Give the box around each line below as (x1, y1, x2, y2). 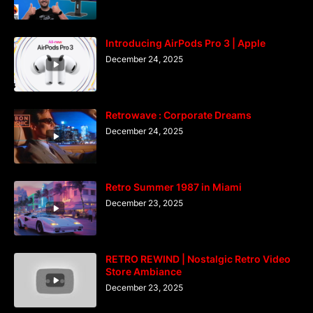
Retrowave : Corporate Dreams (105, 108, 252, 121)
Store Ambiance (105, 265, 182, 277)
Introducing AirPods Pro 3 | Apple (105, 36, 265, 49)
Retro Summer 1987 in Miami (105, 180, 242, 193)
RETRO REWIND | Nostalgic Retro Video (105, 252, 291, 265)
